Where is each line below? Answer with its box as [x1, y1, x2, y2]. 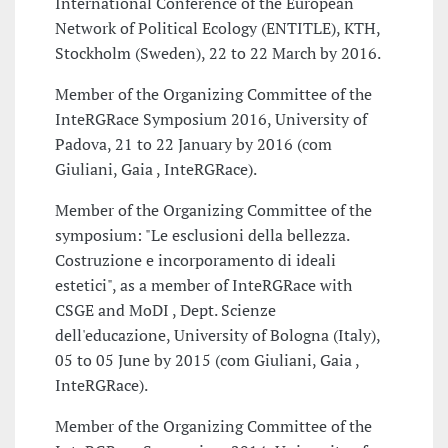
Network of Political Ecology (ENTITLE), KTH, [55, 17, 380, 40]
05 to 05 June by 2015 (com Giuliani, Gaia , [55, 349, 359, 372]
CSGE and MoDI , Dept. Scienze [55, 299, 276, 322]
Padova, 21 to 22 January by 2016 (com [55, 133, 332, 156]
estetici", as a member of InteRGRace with [55, 274, 352, 297]
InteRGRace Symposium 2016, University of [55, 108, 367, 131]
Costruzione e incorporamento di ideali [55, 249, 336, 272]
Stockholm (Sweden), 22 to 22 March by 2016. [55, 42, 381, 65]
